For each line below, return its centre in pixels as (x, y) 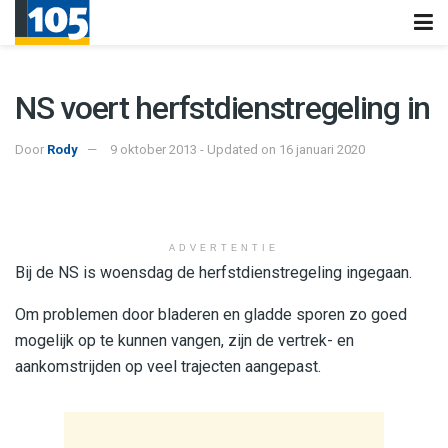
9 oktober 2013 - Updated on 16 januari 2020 (237, 149)
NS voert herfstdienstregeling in (223, 108)
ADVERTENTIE (224, 247)
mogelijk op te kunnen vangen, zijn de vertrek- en (184, 340)
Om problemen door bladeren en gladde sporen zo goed (211, 314)
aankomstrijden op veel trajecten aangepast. (168, 366)
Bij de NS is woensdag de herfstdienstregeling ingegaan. (213, 272)
